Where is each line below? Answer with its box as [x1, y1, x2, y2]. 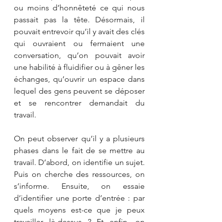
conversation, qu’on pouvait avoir [14, 50, 145, 60]
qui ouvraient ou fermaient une [14, 38, 145, 48]
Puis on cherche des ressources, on [14, 169, 145, 179]
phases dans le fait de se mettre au [14, 145, 145, 155]
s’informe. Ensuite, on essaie [14, 181, 145, 191]
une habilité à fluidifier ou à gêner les [14, 62, 145, 72]
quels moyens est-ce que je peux [14, 205, 145, 215]
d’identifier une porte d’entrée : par [14, 193, 145, 203]
